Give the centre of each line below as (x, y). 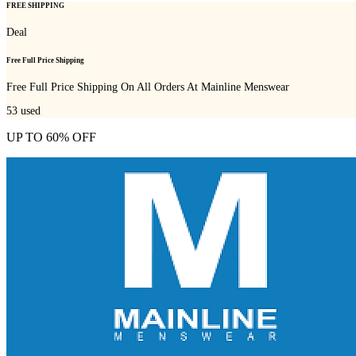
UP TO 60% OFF (51, 137)
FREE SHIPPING (35, 6)
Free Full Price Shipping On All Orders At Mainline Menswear (148, 87)
